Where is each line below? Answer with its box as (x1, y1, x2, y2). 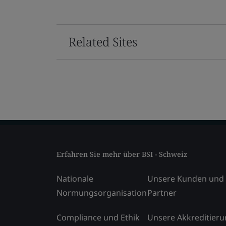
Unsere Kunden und (147, 173, 224, 184)
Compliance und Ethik (56, 211, 140, 223)
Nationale (56, 173, 93, 184)
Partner (147, 187, 177, 198)
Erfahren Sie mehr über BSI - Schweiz (56, 149, 187, 159)
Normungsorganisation (56, 187, 147, 198)
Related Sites (69, 33, 137, 50)
